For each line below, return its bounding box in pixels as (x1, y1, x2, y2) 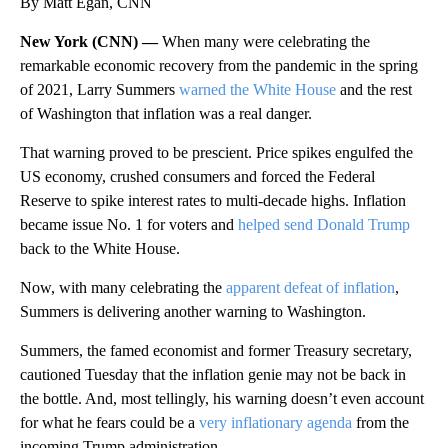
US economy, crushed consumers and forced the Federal (20, 167, 375, 185)
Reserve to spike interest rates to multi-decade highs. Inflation (20, 191, 406, 209)
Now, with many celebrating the (20, 278, 226, 296)
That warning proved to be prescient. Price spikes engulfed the (20, 143, 413, 161)
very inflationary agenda (199, 413, 352, 431)
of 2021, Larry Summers (20, 80, 179, 98)
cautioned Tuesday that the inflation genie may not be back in (20, 365, 406, 383)
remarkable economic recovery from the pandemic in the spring (20, 56, 418, 74)
